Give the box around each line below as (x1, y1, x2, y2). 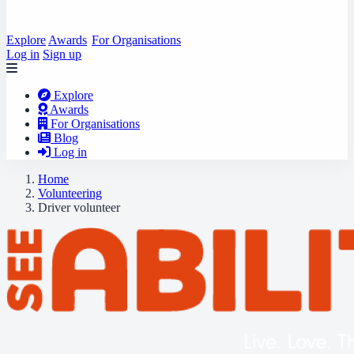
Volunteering (38, 186, 102, 200)
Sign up (43, 47, 81, 61)
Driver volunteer (38, 201, 120, 214)
